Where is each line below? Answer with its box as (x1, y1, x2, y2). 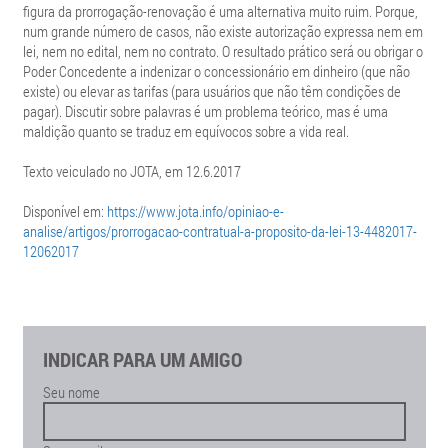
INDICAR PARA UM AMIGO (42, 346, 242, 372)
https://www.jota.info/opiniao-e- (106, 201, 284, 221)
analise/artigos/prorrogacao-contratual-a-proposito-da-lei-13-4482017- (22, 221, 417, 241)
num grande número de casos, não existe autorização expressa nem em (22, 21, 423, 41)
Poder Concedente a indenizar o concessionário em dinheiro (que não (22, 61, 410, 81)
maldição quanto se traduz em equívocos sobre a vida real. (22, 121, 349, 141)
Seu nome (42, 382, 100, 402)
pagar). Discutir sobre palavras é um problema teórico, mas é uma (22, 101, 388, 121)
